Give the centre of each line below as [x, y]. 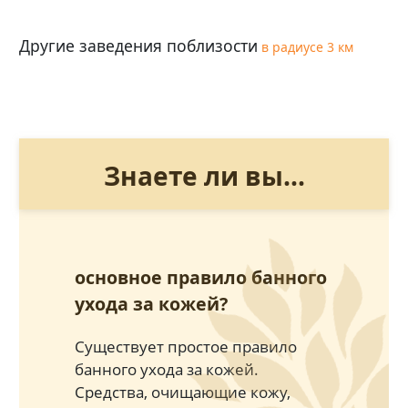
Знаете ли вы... [204, 175]
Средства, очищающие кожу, [182, 392]
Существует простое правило [185, 346]
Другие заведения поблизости [138, 45]
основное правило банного [200, 277]
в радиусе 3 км [307, 46]
